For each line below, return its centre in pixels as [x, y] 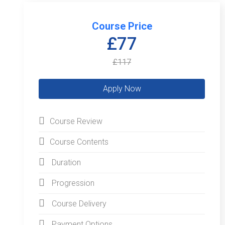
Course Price [122, 26]
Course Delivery [79, 204]
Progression [73, 183]
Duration [66, 162]
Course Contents [79, 142]
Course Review [76, 121]
